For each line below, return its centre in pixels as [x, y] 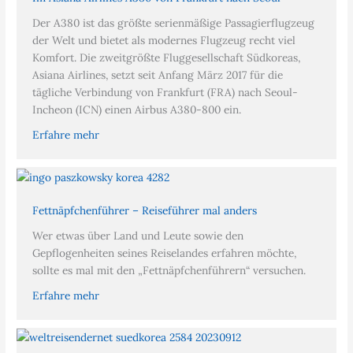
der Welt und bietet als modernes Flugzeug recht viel [164, 41]
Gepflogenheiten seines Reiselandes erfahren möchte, [165, 253]
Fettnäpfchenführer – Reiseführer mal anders [145, 210]
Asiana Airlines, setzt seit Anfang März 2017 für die [158, 75]
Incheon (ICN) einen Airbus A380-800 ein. [137, 110]
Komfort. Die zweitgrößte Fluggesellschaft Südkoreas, [167, 58]
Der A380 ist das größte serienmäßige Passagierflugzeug [174, 23]
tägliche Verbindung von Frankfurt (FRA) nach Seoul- [165, 93]
